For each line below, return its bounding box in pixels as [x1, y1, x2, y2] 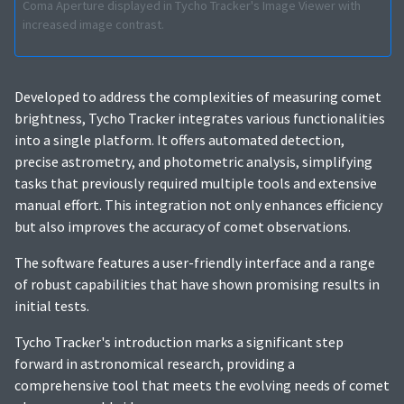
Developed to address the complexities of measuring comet [14, 87, 381, 106]
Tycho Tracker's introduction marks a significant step [14, 333, 344, 351]
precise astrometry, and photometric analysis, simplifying [14, 152, 372, 170]
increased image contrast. [23, 16, 164, 32]
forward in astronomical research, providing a [14, 354, 295, 372]
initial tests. [14, 297, 92, 315]
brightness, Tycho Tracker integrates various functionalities [14, 109, 385, 127]
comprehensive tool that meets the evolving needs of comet [14, 376, 390, 394]
